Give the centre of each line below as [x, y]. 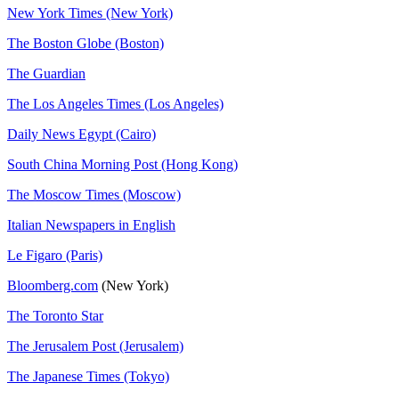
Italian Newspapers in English [91, 224]
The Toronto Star [55, 315]
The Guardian [46, 73]
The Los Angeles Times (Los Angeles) [115, 103]
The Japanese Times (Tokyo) [88, 376]
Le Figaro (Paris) [55, 255]
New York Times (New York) [90, 12]
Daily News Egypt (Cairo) [81, 134]
